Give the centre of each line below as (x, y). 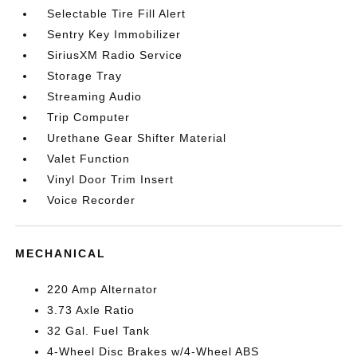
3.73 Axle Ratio (91, 310)
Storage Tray (85, 76)
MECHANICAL (61, 253)
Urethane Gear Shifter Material (137, 138)
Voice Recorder (92, 200)
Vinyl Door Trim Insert (111, 179)
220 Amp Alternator (103, 289)
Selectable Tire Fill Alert (117, 14)
